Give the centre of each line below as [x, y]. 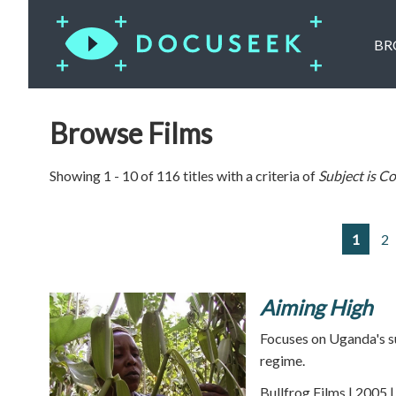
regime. [282, 360]
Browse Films [131, 133]
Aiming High [316, 307]
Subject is [348, 175]
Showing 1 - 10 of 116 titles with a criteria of [184, 175]
